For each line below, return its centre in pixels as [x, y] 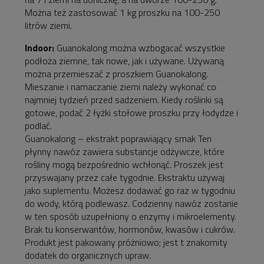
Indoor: [39, 48]
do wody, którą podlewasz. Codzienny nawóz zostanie [131, 204]
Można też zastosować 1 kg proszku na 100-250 [122, 13]
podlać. [38, 126]
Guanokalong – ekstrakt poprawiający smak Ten [118, 139]
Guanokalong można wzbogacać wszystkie [140, 48]
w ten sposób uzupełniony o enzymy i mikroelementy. [131, 217]
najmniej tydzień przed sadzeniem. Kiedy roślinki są [124, 100]
